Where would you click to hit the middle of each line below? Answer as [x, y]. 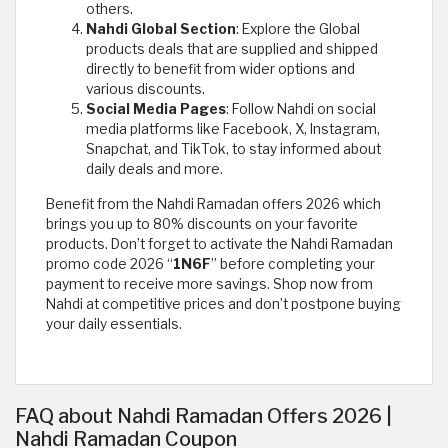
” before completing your [293, 263]
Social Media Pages [156, 108]
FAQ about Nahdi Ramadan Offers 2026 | [203, 415]
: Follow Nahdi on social [301, 108]
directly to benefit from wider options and [220, 68]
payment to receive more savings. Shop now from [209, 283]
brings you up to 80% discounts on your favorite [202, 223]
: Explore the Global [298, 28]
